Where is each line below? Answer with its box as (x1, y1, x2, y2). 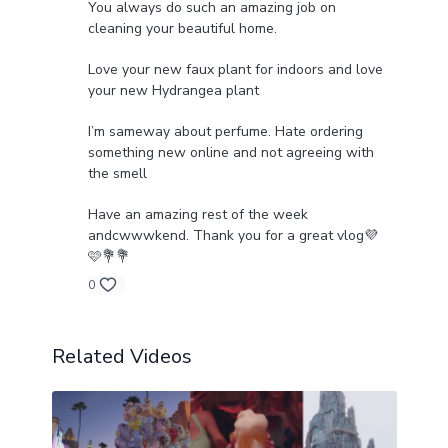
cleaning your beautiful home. (87, 19, 277, 39)
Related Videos (51, 343, 192, 371)
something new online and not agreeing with (87, 143, 374, 163)
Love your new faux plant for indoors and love (87, 60, 383, 80)
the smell (87, 164, 147, 184)
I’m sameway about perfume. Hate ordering (87, 122, 363, 142)
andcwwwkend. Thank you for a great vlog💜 (87, 226, 378, 246)
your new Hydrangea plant (87, 81, 259, 101)
